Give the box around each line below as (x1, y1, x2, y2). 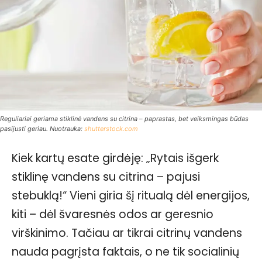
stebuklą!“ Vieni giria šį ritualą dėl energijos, (12, 187, 250, 204)
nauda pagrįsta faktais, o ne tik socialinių (12, 243, 239, 260)
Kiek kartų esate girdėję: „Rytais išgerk (12, 150, 219, 166)
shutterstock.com (84, 124, 138, 133)
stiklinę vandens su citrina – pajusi (12, 168, 200, 185)
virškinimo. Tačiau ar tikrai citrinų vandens (12, 225, 242, 241)
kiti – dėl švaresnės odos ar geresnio (12, 206, 213, 222)
